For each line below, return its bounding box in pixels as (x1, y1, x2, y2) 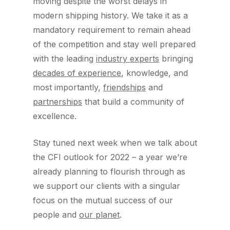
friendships (103, 82, 146, 92)
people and (33, 209, 79, 220)
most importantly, (33, 82, 103, 92)
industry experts (96, 53, 159, 64)
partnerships (33, 97, 82, 107)
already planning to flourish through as (33, 166, 185, 177)
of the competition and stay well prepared (33, 39, 196, 49)
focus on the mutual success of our (33, 195, 173, 205)
